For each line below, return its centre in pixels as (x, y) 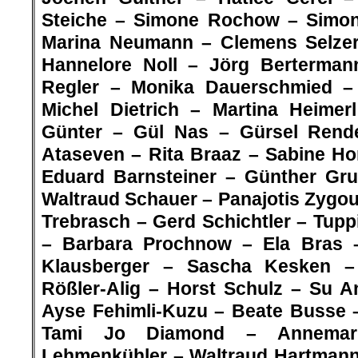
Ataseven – (95, 155)
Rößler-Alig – (104, 289)
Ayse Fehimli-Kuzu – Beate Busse (197, 311)
